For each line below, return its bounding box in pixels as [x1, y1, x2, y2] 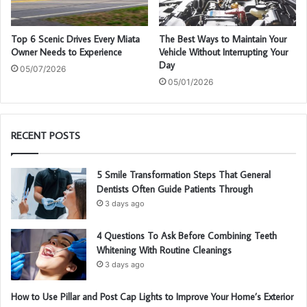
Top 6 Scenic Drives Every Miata [11, 33, 140, 46]
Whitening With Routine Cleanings [97, 244, 232, 257]
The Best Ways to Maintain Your [159, 33, 286, 46]
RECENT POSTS [11, 129, 80, 143]
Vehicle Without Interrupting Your [159, 46, 288, 59]
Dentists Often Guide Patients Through [97, 183, 253, 196]
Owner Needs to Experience [11, 46, 122, 59]
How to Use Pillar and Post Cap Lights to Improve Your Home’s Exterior [11, 291, 293, 304]
